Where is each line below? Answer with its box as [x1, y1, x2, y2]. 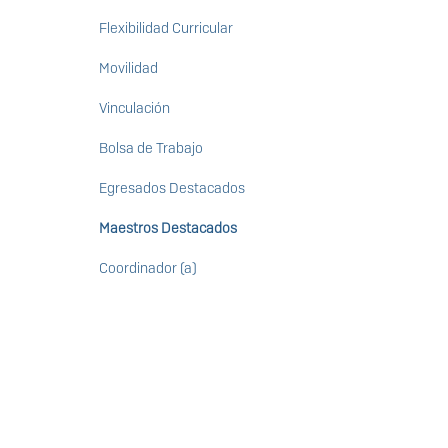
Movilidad [98, 59, 158, 78]
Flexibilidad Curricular [98, 19, 233, 38]
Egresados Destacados [98, 179, 245, 198]
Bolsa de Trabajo [98, 139, 203, 158]
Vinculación [98, 99, 170, 118]
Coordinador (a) [98, 259, 197, 278]
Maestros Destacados [98, 219, 237, 238]
